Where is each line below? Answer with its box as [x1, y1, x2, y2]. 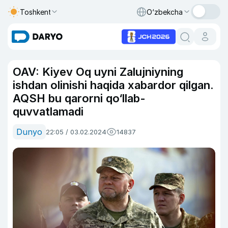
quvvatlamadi [13, 105, 83, 118]
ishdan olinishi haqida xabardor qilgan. [13, 78, 214, 92]
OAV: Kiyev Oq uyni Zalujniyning [13, 65, 183, 78]
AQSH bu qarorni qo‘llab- [13, 92, 146, 105]
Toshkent [20, 7, 51, 16]
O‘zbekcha [147, 7, 183, 16]
